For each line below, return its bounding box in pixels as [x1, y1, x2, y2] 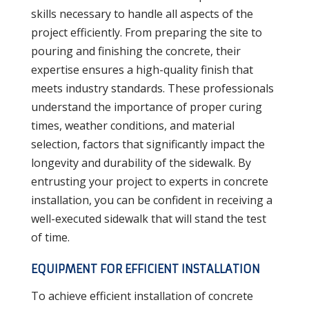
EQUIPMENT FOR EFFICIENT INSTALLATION [30, 261, 260, 276]
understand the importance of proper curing [30, 99, 262, 114]
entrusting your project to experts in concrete [30, 173, 268, 189]
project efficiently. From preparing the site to [30, 24, 262, 40]
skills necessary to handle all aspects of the [30, 6, 253, 21]
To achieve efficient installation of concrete [30, 288, 253, 303]
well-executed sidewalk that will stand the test [30, 210, 266, 226]
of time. [30, 229, 70, 245]
